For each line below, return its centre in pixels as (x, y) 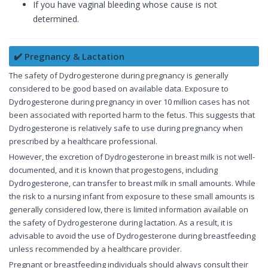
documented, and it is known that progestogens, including (113, 170)
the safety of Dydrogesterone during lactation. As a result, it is (121, 223)
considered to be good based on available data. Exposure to (119, 89)
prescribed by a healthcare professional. (83, 141)
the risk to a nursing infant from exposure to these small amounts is (132, 197)
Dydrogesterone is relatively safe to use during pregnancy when (126, 128)
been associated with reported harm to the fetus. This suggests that (132, 115)
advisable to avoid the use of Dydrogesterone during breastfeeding (132, 236)
